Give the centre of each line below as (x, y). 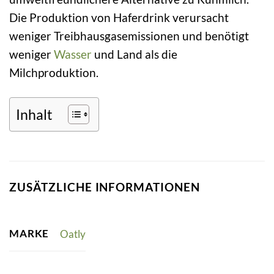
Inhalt (34, 114)
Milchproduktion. (54, 72)
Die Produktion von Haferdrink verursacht (119, 17)
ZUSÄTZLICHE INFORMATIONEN (105, 187)
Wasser (73, 54)
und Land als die (135, 54)
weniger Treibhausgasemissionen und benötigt (129, 35)
